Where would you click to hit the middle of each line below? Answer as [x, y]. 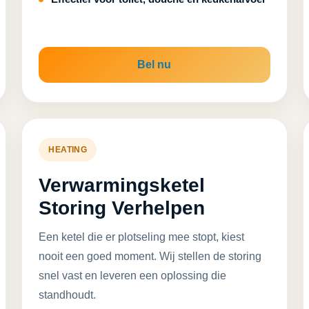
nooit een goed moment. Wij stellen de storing [150, 256]
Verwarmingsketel [122, 185]
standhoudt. [68, 295]
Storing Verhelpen [122, 208]
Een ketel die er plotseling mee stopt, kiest [142, 237]
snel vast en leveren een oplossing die [133, 276]
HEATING [68, 150]
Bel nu [154, 64]
